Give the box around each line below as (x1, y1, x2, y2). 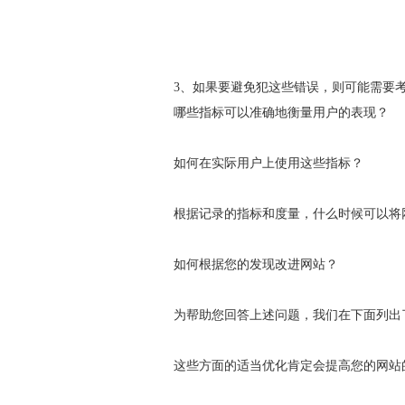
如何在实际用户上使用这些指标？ (174, 156, 363, 170)
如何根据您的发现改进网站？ (174, 258, 338, 271)
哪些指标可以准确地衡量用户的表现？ (174, 106, 389, 119)
